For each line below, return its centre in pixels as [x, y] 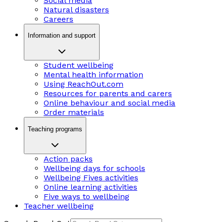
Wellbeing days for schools [94, 168]
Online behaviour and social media [110, 103]
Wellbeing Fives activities [91, 177]
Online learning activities [90, 187]
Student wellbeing [79, 65]
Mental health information [93, 75]
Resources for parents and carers [108, 94]
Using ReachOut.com [83, 84]
